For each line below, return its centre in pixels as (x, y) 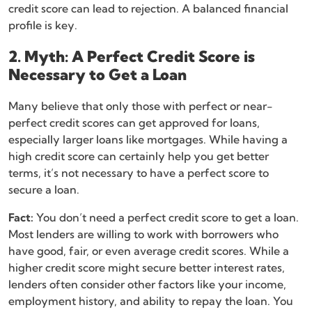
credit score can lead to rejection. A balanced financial (148, 9)
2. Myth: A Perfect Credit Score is (132, 57)
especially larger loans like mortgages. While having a (148, 140)
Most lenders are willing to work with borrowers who (143, 234)
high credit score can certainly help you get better (139, 156)
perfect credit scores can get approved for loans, (134, 123)
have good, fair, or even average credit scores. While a (149, 251)
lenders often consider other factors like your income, (147, 284)
